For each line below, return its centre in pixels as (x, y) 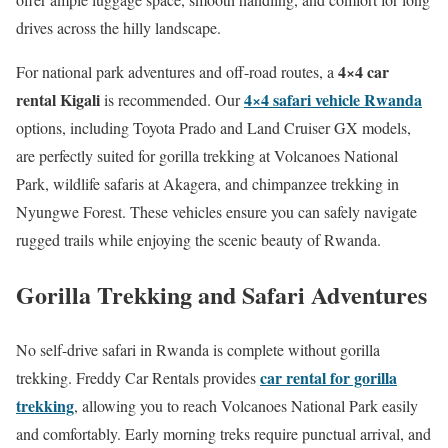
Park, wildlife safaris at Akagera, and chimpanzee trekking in (207, 184)
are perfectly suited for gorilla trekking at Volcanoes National (207, 156)
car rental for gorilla (328, 378)
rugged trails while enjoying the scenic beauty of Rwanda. (198, 240)
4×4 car (363, 72)
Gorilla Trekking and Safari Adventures (221, 295)
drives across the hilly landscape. (118, 28)
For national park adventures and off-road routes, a (177, 72)
